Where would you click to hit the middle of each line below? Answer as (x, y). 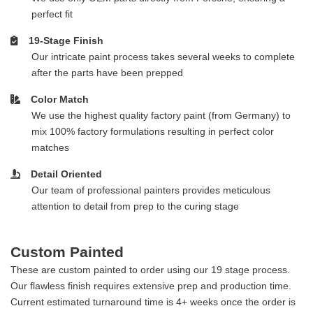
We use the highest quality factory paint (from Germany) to (161, 115)
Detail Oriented (66, 174)
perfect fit (52, 14)
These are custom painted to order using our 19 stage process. (150, 270)
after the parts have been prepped (107, 72)
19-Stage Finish (66, 40)
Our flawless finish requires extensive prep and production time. (151, 286)
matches (50, 147)
